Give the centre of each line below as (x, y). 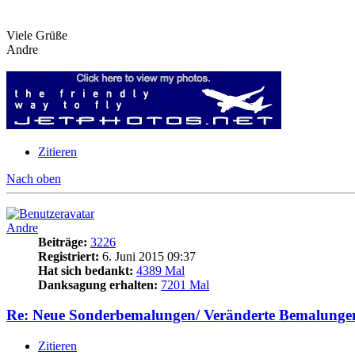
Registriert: (69, 256)
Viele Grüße (37, 35)
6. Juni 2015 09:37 (147, 256)
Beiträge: (63, 242)
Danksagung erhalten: (98, 284)
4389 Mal (160, 270)
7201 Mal (185, 284)
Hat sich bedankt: (86, 270)
